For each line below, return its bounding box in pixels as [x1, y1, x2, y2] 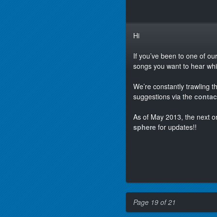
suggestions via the [133, 92, 194, 101]
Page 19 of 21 [133, 197, 176, 207]
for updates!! [158, 122, 197, 132]
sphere [133, 122, 158, 132]
